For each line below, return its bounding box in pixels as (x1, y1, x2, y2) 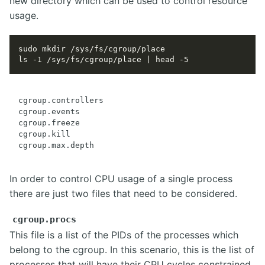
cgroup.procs (12, 214, 76, 225)
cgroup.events (18, 106, 80, 116)
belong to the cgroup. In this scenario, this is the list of (9, 243, 254, 256)
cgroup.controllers (18, 95, 104, 105)
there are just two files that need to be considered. (9, 187, 237, 199)
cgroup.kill (18, 129, 70, 138)
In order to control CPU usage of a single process (9, 172, 232, 185)
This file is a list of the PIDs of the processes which (9, 228, 238, 241)
